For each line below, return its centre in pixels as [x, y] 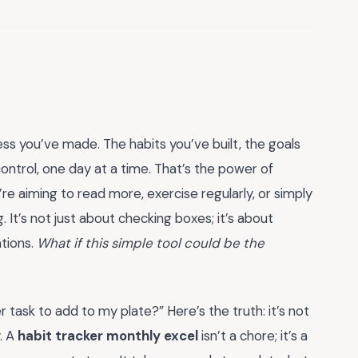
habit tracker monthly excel [108, 336]
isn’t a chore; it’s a [253, 336]
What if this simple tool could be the [151, 243]
